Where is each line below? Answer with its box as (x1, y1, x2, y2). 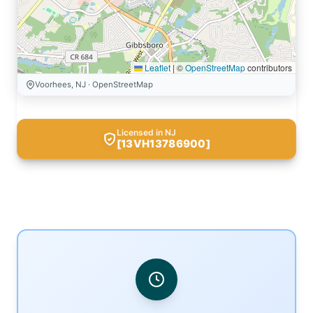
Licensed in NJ (116, 127, 176, 138)
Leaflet (143, 61, 170, 73)
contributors (245, 61, 292, 73)
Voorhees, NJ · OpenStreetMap (35, 80, 153, 89)
